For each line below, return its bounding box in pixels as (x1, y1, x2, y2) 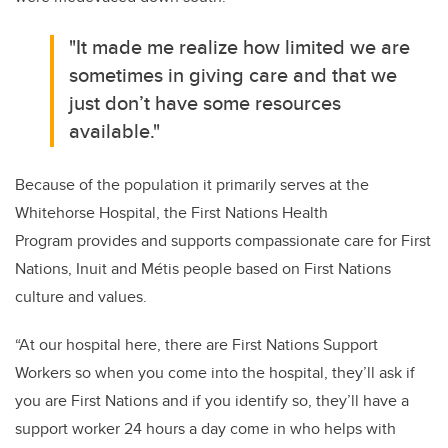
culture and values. (15, 284, 147, 308)
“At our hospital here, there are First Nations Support (15, 332, 378, 356)
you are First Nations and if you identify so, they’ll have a (15, 388, 409, 412)
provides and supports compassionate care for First (73, 228, 431, 252)
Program (15, 228, 73, 252)
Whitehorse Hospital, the (15, 200, 191, 224)
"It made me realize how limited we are (69, 31, 411, 61)
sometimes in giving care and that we (69, 59, 398, 89)
